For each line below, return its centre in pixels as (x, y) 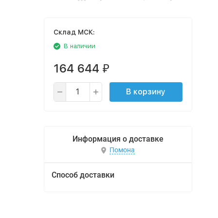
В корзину (146, 92)
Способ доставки (83, 175)
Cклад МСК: (74, 32)
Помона (122, 150)
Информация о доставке (118, 139)
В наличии (79, 46)
